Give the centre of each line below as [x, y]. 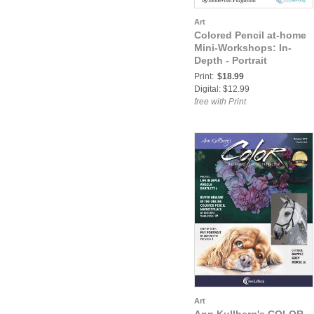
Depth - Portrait [231, 60]
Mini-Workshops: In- [243, 48]
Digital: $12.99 [222, 89]
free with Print [220, 102]
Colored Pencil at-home [250, 35]
